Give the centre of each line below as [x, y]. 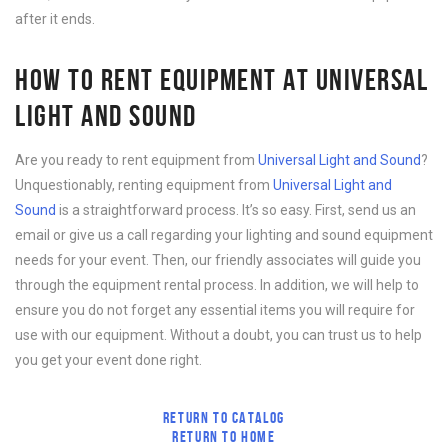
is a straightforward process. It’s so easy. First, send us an [236, 210]
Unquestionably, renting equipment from [144, 185]
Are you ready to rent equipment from [136, 160]
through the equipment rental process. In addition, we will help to [217, 285]
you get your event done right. [108, 360]
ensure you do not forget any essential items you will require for [215, 310]
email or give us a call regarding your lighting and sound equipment [224, 235]
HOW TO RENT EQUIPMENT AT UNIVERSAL [221, 79]
